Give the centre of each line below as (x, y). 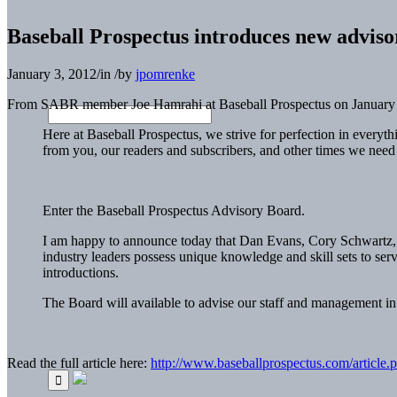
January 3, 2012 (52, 74)
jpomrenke (165, 74)
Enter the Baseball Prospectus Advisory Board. (174, 210)
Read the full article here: (79, 362)
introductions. (81, 272)
